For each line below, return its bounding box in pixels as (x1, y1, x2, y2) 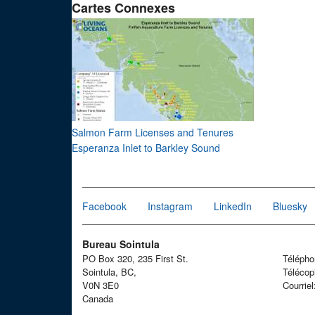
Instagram (148, 199, 193, 213)
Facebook (82, 199, 127, 213)
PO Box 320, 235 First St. (82, 252, 188, 265)
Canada (82, 292, 113, 305)
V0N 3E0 (82, 278, 119, 292)
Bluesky (273, 199, 307, 213)
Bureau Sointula (82, 237, 160, 251)
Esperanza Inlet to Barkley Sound (72, 141, 220, 155)
